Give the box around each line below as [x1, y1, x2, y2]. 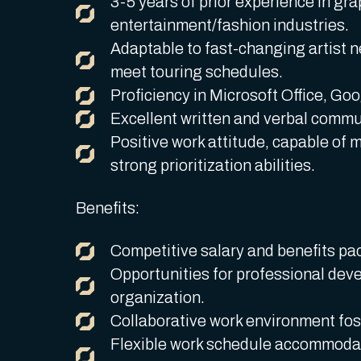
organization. [110, 289, 205, 307]
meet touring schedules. [110, 64, 283, 81]
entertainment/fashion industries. [110, 17, 349, 35]
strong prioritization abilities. [110, 157, 315, 175]
